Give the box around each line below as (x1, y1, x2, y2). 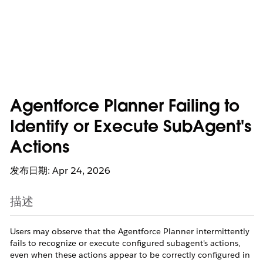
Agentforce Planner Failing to (10, 99, 240, 116)
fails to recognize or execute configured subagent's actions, (10, 238, 241, 248)
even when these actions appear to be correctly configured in (10, 249, 250, 260)
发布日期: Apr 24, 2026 (10, 164, 110, 177)
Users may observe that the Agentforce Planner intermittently (10, 226, 249, 237)
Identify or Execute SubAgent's (10, 120, 251, 136)
